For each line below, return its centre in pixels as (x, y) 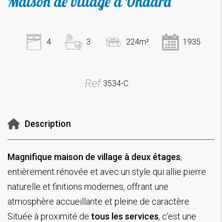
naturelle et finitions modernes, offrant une (88, 186)
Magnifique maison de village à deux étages (94, 157)
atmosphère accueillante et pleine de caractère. (99, 201)
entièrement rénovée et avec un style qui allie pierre (107, 171)
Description (48, 123)
